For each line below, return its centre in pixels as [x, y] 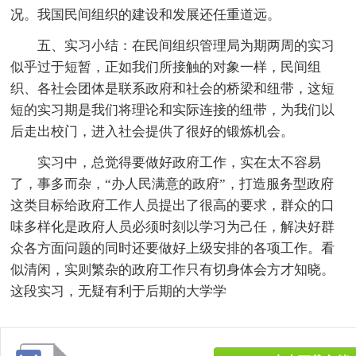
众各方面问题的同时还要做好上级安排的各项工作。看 [173, 248]
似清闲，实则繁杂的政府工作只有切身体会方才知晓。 [173, 269]
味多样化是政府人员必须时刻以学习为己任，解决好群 [173, 226]
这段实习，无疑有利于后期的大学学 [119, 291]
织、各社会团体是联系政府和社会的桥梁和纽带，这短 [173, 88]
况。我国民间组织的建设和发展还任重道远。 [146, 14]
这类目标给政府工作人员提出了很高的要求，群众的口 [173, 205]
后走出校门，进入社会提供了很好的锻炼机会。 [153, 131]
